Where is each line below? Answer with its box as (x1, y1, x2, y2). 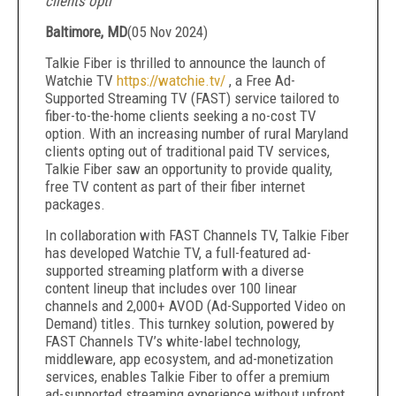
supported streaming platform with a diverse (45, 262, 304, 279)
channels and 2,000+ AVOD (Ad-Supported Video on (45, 297, 346, 315)
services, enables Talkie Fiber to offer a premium (45, 368, 330, 385)
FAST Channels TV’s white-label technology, (45, 332, 301, 350)
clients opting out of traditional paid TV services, (45, 142, 330, 160)
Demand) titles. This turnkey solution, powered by (45, 315, 334, 332)
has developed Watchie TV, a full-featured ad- (45, 244, 311, 262)
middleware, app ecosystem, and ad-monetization (45, 350, 333, 368)
